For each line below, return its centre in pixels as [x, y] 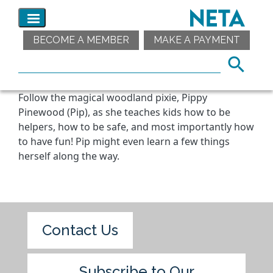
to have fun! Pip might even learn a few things [124, 141]
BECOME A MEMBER [81, 40]
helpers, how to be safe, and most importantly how [136, 127]
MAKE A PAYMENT [197, 40]
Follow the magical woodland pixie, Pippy [113, 97]
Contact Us [80, 230]
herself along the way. [69, 156]
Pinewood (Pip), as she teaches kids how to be [124, 112]
